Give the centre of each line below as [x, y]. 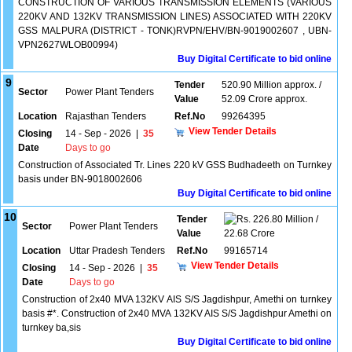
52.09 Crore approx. [264, 99]
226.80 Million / [284, 219]
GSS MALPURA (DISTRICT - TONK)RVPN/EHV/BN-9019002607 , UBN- [175, 31]
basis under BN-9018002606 [80, 179]
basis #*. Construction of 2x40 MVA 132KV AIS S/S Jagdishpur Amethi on [177, 313]
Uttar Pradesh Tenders [117, 251]
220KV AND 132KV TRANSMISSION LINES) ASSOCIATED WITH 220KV [175, 16]
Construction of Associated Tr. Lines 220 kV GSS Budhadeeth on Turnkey [175, 165]
